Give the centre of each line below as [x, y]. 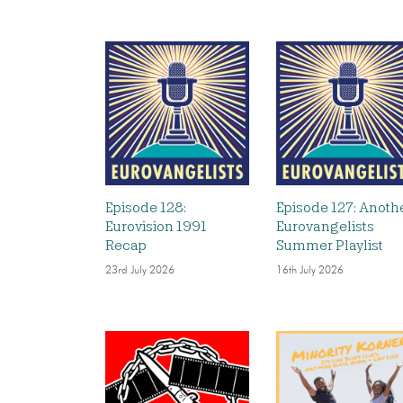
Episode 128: [146, 207]
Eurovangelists [325, 226]
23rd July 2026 [140, 270]
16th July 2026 [310, 270]
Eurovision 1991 [156, 226]
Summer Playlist [330, 245]
